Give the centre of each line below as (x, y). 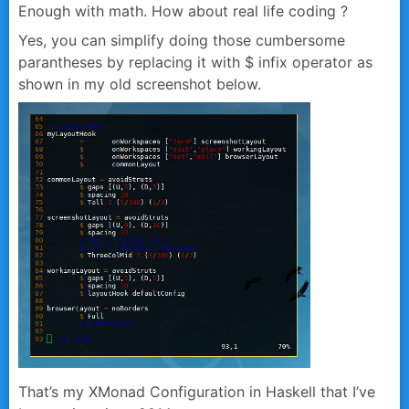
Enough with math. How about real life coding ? (183, 11)
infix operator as (313, 63)
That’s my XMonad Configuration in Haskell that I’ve (197, 392)
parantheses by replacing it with (131, 63)
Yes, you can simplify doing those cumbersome (182, 41)
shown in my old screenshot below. (140, 84)
